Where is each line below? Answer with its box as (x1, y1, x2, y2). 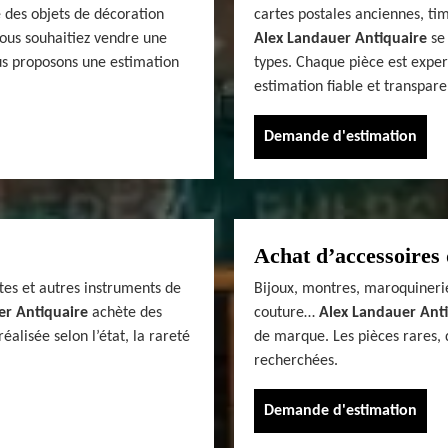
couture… (254, 304, 319, 321)
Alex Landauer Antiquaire (254, 30, 427, 47)
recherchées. (254, 352, 338, 369)
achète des (88, 304, 162, 321)
